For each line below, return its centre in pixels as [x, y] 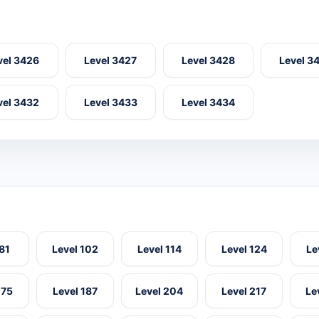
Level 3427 [111, 61]
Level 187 [75, 291]
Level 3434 [209, 103]
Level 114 [159, 249]
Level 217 [244, 291]
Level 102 [75, 249]
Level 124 [244, 249]
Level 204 [159, 291]
